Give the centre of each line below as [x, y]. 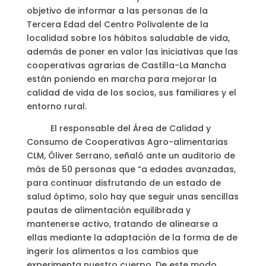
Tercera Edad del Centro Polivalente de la [117, 25]
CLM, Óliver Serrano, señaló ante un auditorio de [131, 156]
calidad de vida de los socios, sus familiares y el [131, 93]
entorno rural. [56, 107]
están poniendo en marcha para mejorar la [121, 79]
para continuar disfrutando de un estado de [123, 183]
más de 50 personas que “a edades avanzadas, [131, 170]
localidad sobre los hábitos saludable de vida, [128, 38]
